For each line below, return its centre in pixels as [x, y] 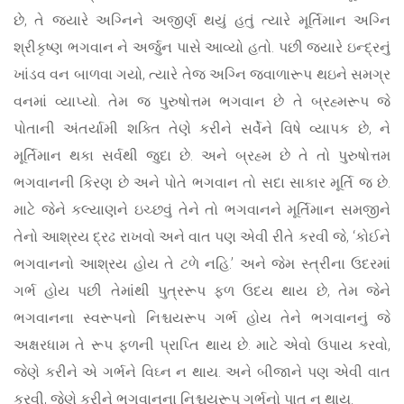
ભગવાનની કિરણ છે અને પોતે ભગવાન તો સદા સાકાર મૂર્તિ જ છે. [202, 182]
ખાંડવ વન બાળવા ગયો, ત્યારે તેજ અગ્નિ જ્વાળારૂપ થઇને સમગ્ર [202, 74]
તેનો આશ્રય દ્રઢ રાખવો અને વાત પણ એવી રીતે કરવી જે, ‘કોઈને [202, 236]
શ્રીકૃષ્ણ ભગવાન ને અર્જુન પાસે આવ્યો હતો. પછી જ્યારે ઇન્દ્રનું [202, 47]
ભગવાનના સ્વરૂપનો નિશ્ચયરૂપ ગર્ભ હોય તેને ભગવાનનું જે [202, 317]
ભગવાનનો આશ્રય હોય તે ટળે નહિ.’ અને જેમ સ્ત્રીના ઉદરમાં [202, 263]
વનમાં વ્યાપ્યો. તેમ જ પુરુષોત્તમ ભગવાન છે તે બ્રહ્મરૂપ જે [202, 101]
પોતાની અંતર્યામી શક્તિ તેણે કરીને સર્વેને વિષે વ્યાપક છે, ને [202, 128]
